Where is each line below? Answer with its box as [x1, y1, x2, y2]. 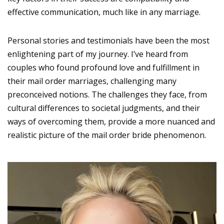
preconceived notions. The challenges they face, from [7, 88, 207, 100]
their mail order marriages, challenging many [7, 75, 176, 86]
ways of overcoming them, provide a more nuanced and [7, 115, 215, 127]
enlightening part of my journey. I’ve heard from [7, 48, 188, 59]
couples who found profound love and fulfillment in [7, 61, 199, 73]
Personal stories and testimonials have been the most [7, 34, 209, 46]
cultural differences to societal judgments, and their [7, 102, 200, 113]
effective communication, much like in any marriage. [7, 6, 200, 17]
